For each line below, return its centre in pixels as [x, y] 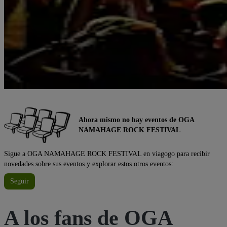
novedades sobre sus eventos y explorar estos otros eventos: [89, 164]
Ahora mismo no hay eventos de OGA [136, 120]
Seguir [20, 181]
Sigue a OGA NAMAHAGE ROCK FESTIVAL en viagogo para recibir [107, 154]
